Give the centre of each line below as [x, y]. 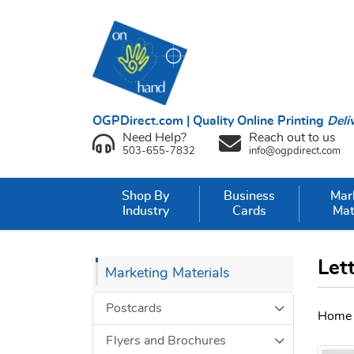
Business [249, 196]
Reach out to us [292, 137]
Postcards [134, 308]
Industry [145, 211]
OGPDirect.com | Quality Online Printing [210, 121]
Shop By [146, 196]
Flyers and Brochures [166, 340]
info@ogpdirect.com [295, 151]
